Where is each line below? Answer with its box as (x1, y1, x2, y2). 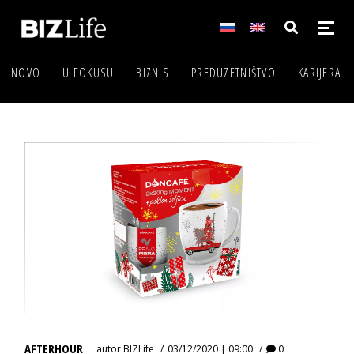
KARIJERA (297, 64, 341, 81)
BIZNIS (136, 64, 170, 81)
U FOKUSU (62, 64, 115, 81)
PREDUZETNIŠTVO (191, 64, 276, 81)
